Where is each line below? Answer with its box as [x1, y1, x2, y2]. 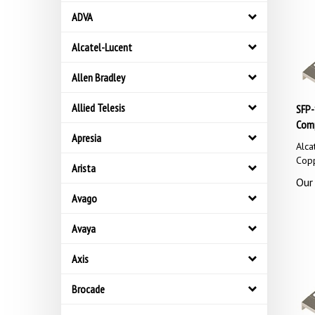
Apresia [72, 131, 101, 145]
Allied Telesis [72, 101, 125, 115]
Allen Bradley [72, 70, 125, 84]
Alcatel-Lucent [72, 40, 132, 54]
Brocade [72, 282, 105, 296]
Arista [72, 161, 96, 175]
